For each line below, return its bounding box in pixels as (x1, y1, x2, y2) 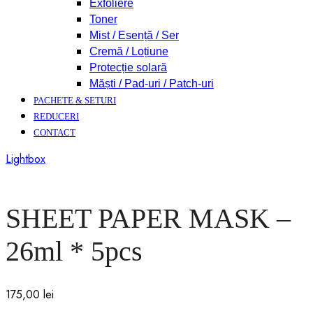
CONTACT (34, 127, 75, 138)
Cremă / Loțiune (89, 45, 168, 57)
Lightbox (6, 151, 45, 167)
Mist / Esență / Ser (89, 29, 179, 41)
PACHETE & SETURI (34, 95, 116, 105)
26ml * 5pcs (6, 235, 143, 267)
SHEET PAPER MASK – (6, 202, 291, 234)
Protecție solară (89, 61, 167, 73)
